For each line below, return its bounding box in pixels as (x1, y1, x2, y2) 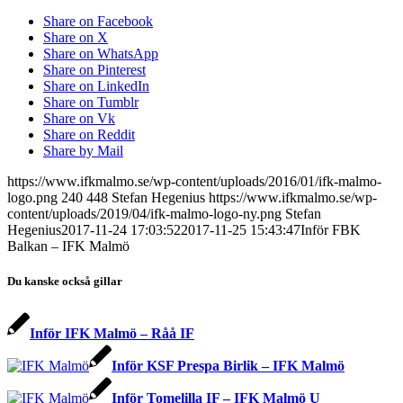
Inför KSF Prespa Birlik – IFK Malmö (112, 357, 345, 373)
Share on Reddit (43, 127, 135, 143)
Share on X (43, 30, 108, 46)
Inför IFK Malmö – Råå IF (30, 325, 194, 341)
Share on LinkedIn (43, 78, 149, 94)
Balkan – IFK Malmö (7, 238, 130, 255)
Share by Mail (43, 143, 123, 159)
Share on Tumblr (43, 94, 139, 111)
